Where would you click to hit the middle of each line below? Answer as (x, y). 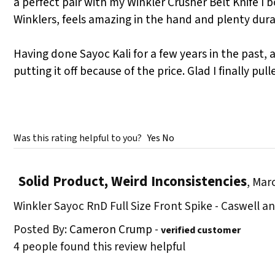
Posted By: (41, 230)
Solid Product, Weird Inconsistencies (133, 182)
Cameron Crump (111, 230)
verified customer (201, 230)
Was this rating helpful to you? (80, 138)
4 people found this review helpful (99, 247)
